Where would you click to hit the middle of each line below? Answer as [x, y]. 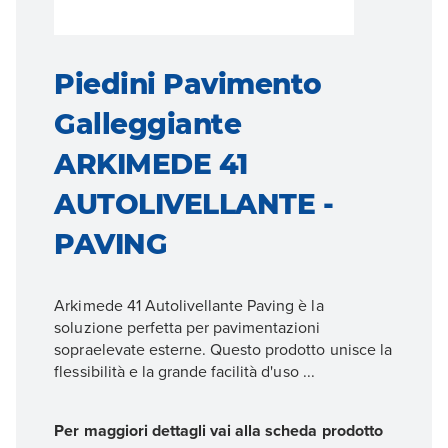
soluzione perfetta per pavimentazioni [187, 327]
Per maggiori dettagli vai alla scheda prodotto [218, 431]
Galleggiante [148, 124]
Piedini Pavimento [188, 84]
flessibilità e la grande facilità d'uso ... [184, 371]
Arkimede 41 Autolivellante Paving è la [189, 305]
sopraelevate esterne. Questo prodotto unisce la [223, 349]
